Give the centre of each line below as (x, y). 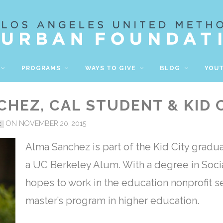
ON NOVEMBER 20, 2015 (45, 123)
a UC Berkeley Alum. (74, 165)
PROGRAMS (42, 68)
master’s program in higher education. (112, 201)
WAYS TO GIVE (111, 68)
